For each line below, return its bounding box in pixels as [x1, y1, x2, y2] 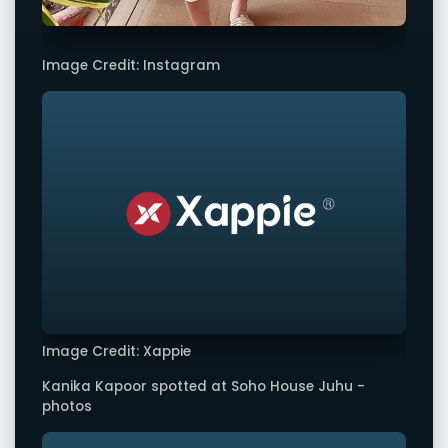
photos [42, 397, 92, 417]
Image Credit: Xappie [42, 341, 191, 361]
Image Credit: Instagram [42, 56, 220, 76]
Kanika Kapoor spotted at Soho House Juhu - [42, 377, 365, 397]
